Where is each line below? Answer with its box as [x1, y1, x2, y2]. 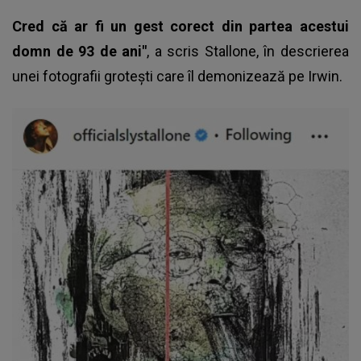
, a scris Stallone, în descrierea [147, 43, 350, 60]
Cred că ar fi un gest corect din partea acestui [12, 18, 349, 35]
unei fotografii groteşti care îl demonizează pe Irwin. [12, 68, 342, 85]
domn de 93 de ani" [12, 43, 147, 60]
